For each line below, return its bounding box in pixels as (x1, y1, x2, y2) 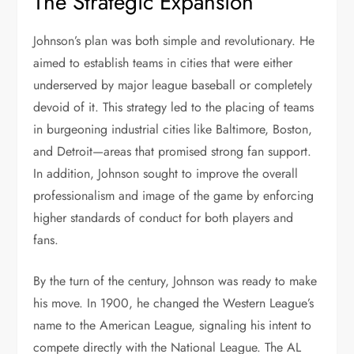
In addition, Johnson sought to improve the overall (33, 164, 299, 183)
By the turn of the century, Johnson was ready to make (33, 272, 318, 290)
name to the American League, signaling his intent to (33, 316, 312, 334)
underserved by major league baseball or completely (33, 76, 313, 94)
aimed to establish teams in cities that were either (33, 54, 293, 72)
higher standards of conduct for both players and (33, 209, 294, 227)
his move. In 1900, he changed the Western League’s (33, 294, 314, 312)
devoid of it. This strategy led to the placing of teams (33, 98, 314, 116)
